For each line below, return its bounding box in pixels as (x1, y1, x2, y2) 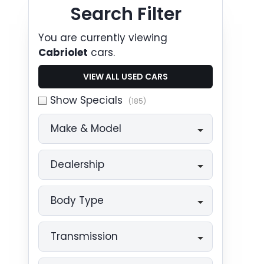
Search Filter (70, 2, 181, 27)
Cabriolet (38, 45, 88, 60)
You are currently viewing (38, 31, 167, 45)
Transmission (51, 229, 118, 243)
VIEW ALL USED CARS (83, 71, 168, 82)
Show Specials (50, 93, 123, 107)
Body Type (51, 193, 104, 207)
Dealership (51, 157, 104, 171)
